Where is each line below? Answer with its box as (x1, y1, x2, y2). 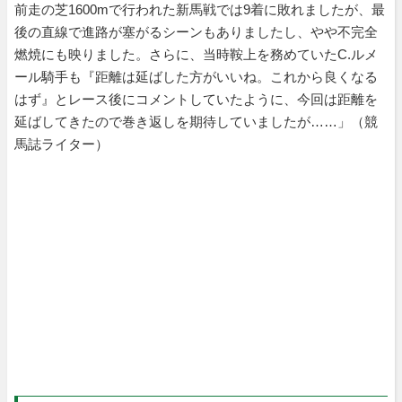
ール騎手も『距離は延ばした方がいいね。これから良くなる (14, 68, 378, 84)
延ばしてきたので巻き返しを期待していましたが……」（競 (14, 113, 378, 129)
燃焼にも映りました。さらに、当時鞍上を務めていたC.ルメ (14, 46, 378, 62)
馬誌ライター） (14, 135, 109, 152)
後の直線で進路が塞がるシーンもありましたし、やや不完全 (14, 23, 378, 39)
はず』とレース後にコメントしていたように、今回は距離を (14, 91, 378, 107)
